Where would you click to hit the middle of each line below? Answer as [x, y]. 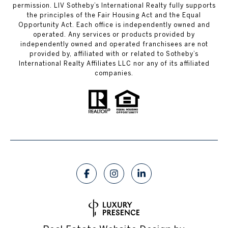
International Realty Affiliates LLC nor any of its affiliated [114, 64]
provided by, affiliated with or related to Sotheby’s [114, 54]
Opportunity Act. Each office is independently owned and [114, 25]
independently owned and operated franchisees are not [114, 44]
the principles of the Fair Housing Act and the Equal [114, 15]
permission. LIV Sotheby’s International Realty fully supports [114, 6]
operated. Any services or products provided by [114, 35]
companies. [114, 73]
